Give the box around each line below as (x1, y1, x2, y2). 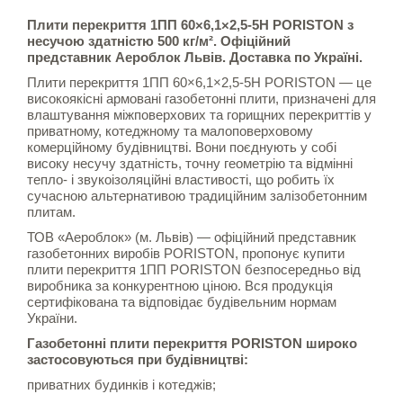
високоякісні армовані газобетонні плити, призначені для (27, 91, 376, 107)
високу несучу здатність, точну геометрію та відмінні (27, 156, 353, 172)
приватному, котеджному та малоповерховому (27, 123, 313, 139)
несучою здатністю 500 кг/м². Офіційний (27, 33, 291, 49)
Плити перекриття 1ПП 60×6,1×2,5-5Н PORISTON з (27, 17, 354, 33)
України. (27, 310, 77, 327)
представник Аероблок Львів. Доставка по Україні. (27, 49, 363, 66)
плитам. (27, 204, 76, 220)
